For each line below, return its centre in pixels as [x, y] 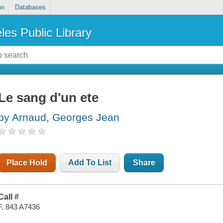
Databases [30, 7]
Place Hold [27, 163]
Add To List [90, 163]
